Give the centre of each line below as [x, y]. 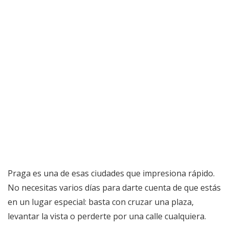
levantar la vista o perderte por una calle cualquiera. [107, 216]
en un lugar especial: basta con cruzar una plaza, [101, 202]
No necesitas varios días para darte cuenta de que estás [114, 188]
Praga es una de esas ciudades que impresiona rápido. [111, 174]
